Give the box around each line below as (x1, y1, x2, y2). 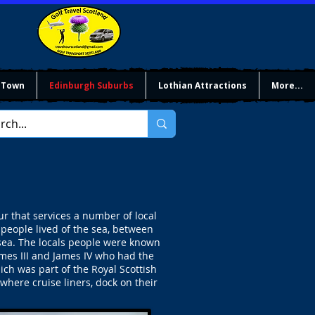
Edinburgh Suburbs (49, 79, 134, 91)
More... (271, 79, 303, 91)
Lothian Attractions (158, 79, 247, 91)
